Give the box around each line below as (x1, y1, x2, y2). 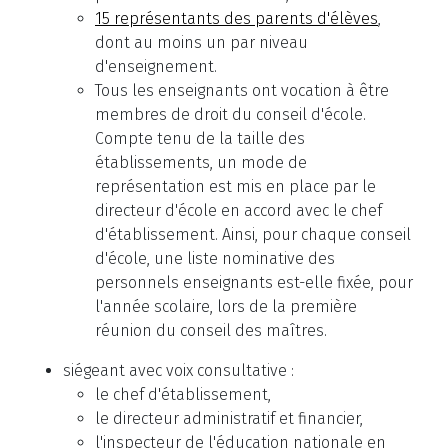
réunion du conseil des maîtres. (95, 321, 327, 341)
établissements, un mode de (95, 153, 307, 173)
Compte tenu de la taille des (95, 129, 305, 149)
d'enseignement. (95, 57, 217, 77)
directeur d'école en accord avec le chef (95, 201, 382, 221)
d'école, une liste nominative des (95, 249, 335, 269)
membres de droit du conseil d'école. (95, 105, 366, 125)
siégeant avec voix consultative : (63, 361, 294, 381)
